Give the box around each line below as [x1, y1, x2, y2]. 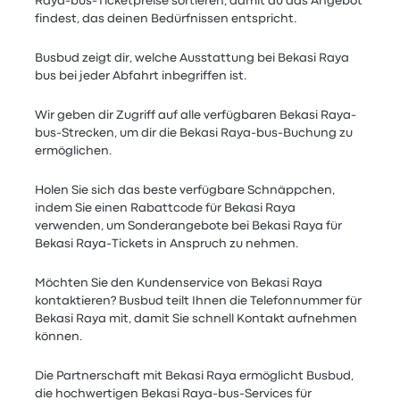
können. [35, 331, 84, 342]
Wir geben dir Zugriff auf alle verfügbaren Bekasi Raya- [35, 110, 357, 121]
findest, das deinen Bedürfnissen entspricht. [35, 13, 298, 24]
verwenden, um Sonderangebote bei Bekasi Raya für [35, 221, 343, 231]
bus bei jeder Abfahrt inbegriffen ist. [35, 71, 248, 81]
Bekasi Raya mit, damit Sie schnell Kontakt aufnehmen [35, 313, 358, 324]
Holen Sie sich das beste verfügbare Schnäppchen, [35, 185, 336, 196]
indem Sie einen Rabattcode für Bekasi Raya [35, 203, 296, 213]
